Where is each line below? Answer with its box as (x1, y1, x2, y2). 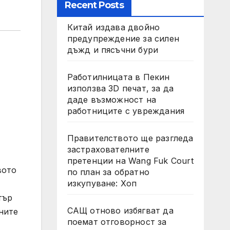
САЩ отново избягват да (67, 205, 174, 216)
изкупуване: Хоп (67, 178, 137, 188)
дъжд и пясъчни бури (67, 45, 159, 55)
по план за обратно (67, 167, 150, 177)
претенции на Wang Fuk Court (67, 156, 194, 166)
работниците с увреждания (67, 106, 185, 116)
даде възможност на (67, 94, 157, 105)
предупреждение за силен (67, 33, 180, 44)
